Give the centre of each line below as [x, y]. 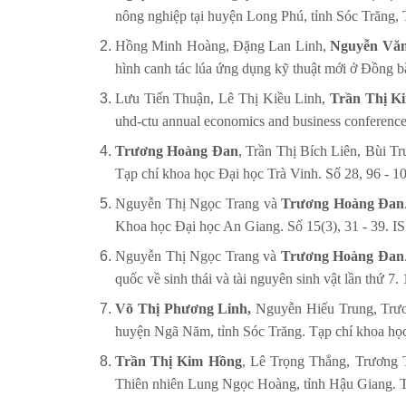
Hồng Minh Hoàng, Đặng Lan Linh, [223, 46]
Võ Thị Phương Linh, [186, 309]
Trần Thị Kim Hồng [179, 362]
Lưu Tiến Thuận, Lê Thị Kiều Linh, [222, 99]
